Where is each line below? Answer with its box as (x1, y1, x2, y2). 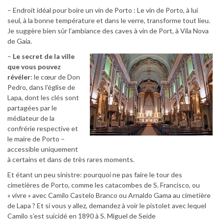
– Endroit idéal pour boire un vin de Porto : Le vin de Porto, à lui (7, 5, 198, 14)
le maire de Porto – (7, 134, 65, 143)
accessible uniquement (7, 144, 78, 153)
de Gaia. (7, 36, 32, 45)
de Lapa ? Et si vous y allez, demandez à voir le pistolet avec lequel (7, 201, 206, 210)
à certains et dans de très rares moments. (7, 155, 135, 164)
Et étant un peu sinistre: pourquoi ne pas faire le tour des (7, 170, 182, 179)
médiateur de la (7, 113, 55, 122)
